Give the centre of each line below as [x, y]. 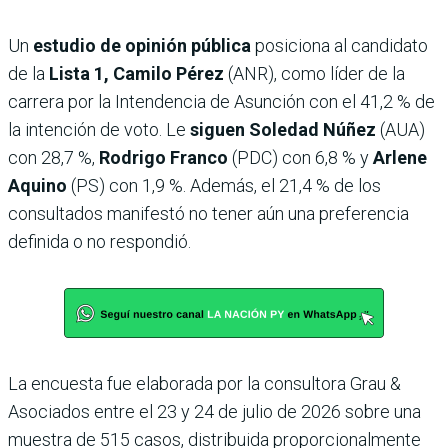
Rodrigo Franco [163, 158]
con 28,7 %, [53, 158]
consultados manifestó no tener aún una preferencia [208, 214]
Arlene [400, 158]
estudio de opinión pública [142, 46]
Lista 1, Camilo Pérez [138, 74]
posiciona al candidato [339, 46]
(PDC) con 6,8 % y [300, 158]
